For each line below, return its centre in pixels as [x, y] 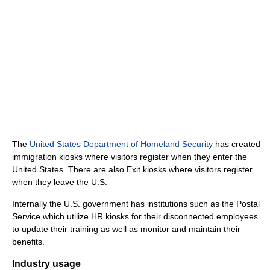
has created [237, 144]
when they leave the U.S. [60, 182]
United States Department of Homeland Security [121, 144]
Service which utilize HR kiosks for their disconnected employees [135, 216]
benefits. [28, 241]
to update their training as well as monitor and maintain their [126, 229]
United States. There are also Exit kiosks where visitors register [132, 169]
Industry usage [46, 263]
